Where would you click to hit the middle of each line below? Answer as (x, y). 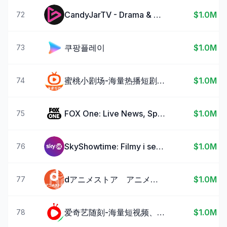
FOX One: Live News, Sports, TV (161, 113)
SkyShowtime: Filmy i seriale (160, 146)
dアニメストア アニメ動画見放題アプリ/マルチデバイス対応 (154, 179)
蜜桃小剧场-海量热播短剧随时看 (161, 81)
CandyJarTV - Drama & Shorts (157, 15)
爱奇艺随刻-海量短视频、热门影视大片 (161, 212)
